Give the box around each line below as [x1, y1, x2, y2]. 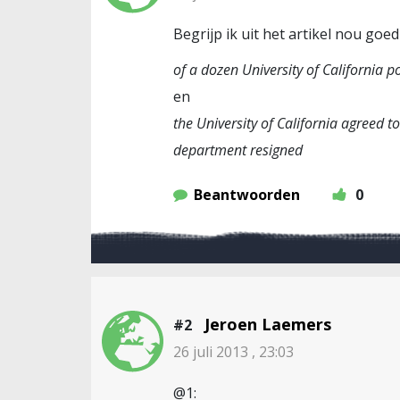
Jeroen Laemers [204, 313, 331, 335]
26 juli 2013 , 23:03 [173, 342, 294, 362]
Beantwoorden [194, 185, 300, 204]
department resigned [173, 140, 303, 160]
